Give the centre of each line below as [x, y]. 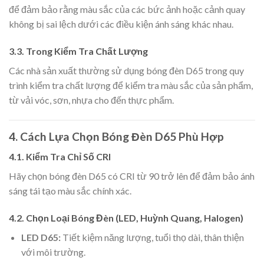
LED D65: [41, 237]
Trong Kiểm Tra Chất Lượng [87, 51]
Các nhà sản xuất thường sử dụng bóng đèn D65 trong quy [126, 70]
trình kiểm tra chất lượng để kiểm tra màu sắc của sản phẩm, [131, 85]
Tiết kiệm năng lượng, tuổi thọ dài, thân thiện [152, 237]
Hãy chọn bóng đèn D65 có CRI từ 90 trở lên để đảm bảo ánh [132, 176]
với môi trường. [53, 252]
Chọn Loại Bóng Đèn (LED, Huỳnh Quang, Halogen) [135, 218]
